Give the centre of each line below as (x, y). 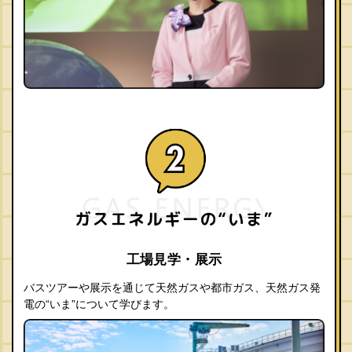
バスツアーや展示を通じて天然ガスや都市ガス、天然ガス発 (172, 288)
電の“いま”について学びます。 (99, 304)
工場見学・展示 (174, 260)
